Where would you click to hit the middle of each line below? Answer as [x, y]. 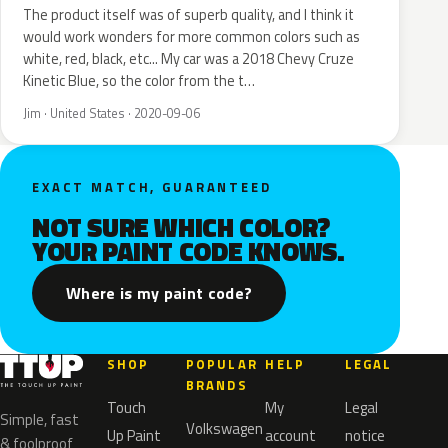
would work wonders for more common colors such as [191, 37]
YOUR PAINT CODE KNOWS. [188, 251]
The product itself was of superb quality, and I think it [188, 15]
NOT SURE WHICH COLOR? [181, 227]
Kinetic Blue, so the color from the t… [139, 81]
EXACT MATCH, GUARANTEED [152, 187]
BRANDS [217, 385]
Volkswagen [225, 428]
